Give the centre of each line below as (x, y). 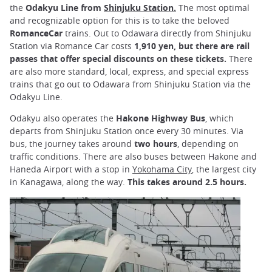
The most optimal (214, 8)
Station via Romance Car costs (72, 46)
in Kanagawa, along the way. (69, 182)
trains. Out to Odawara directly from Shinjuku (157, 33)
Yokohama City (162, 169)
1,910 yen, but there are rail (192, 46)
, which (219, 118)
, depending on (208, 144)
